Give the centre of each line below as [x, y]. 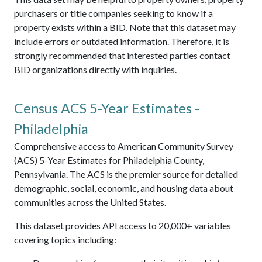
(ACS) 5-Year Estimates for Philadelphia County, [109, 160]
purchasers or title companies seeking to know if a [113, 13]
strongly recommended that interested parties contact [122, 56]
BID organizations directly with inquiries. [95, 70]
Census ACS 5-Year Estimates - [107, 108]
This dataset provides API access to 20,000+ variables [123, 226]
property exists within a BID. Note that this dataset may [125, 27]
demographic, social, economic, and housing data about [124, 188]
